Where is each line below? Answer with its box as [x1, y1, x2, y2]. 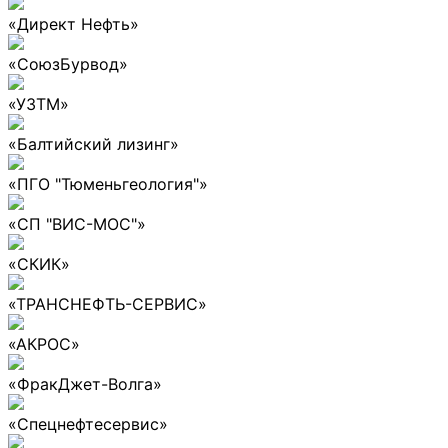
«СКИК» [8, 253, 70, 274]
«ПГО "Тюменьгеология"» [8, 173, 208, 194]
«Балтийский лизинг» [8, 133, 179, 154]
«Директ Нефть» [8, 13, 139, 34]
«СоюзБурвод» [8, 53, 128, 74]
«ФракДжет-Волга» [8, 373, 162, 394]
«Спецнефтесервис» [8, 413, 168, 434]
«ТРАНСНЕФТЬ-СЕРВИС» [8, 293, 207, 314]
